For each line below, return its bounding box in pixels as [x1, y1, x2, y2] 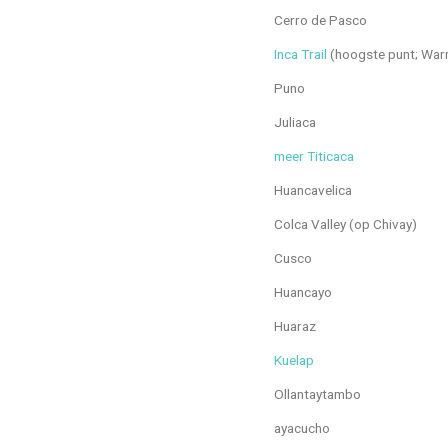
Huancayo [274, 283, 332, 300]
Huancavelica [274, 181, 352, 198]
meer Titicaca [274, 147, 354, 164]
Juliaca [274, 113, 316, 130]
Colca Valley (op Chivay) [274, 215, 417, 232]
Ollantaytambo [274, 385, 361, 402]
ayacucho [274, 419, 330, 436]
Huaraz [274, 317, 316, 334]
